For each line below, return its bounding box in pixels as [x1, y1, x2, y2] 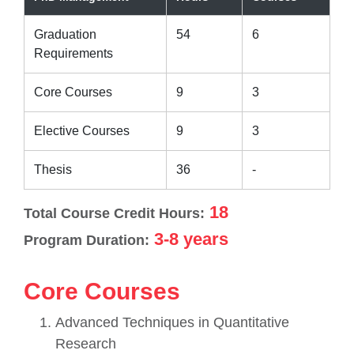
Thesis [34, 163, 72, 176]
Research [55, 336, 116, 352]
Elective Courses [34, 124, 130, 137]
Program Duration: [24, 232, 149, 248]
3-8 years [149, 229, 228, 249]
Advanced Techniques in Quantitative [55, 314, 289, 330]
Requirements [34, 47, 113, 60]
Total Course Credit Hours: [24, 205, 205, 221]
